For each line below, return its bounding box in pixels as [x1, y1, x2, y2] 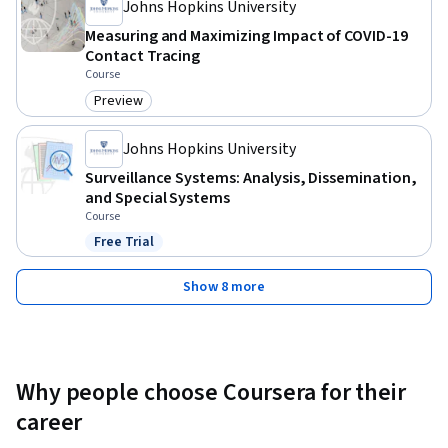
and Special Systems [85, 186, 231, 209]
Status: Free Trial [93, 241, 209, 264]
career [16, 404, 83, 440]
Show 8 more [183, 276, 265, 297]
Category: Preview [93, 100, 217, 123]
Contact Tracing [85, 44, 201, 67]
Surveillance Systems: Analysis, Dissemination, [85, 166, 417, 189]
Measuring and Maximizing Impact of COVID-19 [85, 24, 408, 47]
